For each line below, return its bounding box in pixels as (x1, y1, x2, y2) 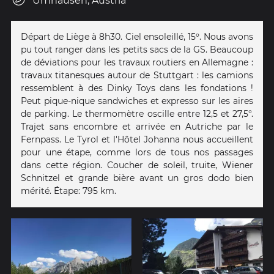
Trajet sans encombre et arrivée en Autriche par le (21, 121, 253, 133)
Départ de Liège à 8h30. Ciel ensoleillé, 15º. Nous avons (21, 31, 253, 43)
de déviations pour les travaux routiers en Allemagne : (21, 57, 253, 68)
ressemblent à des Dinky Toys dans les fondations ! (21, 83, 253, 94)
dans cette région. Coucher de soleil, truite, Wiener (21, 160, 253, 171)
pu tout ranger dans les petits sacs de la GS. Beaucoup (21, 44, 253, 56)
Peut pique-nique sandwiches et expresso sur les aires (21, 95, 253, 107)
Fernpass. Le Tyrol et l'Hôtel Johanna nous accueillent (21, 134, 253, 146)
